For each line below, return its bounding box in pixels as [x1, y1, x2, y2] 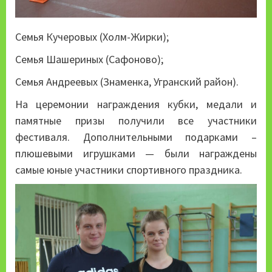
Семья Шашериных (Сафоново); [15, 52, 163, 66]
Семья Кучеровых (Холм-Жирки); [15, 29, 169, 44]
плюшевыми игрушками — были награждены [15, 146, 257, 160]
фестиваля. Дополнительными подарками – [15, 129, 257, 144]
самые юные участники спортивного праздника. [15, 162, 242, 177]
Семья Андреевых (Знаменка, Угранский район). [15, 74, 239, 89]
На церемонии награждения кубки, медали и [15, 97, 257, 111]
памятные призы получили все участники [15, 113, 257, 127]
